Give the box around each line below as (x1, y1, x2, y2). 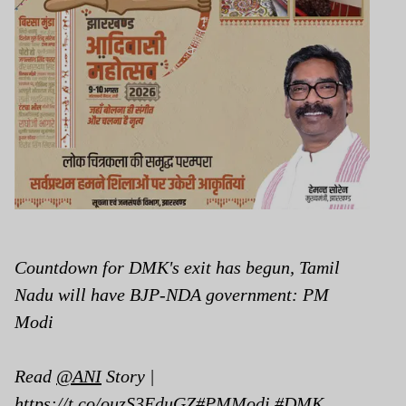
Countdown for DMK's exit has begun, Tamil (14, 257, 340, 278)
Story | (101, 366, 155, 387)
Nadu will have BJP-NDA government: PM (14, 285, 329, 305)
